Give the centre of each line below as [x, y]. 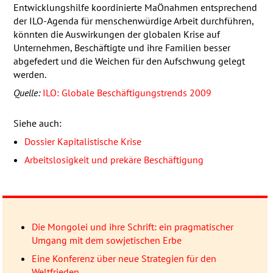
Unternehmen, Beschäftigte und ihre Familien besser [122, 48]
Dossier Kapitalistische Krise [83, 142]
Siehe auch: [37, 123]
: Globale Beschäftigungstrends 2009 [134, 93]
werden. [30, 75]
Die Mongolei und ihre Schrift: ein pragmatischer [132, 227]
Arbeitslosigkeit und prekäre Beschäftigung [114, 160]
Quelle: [27, 93]
